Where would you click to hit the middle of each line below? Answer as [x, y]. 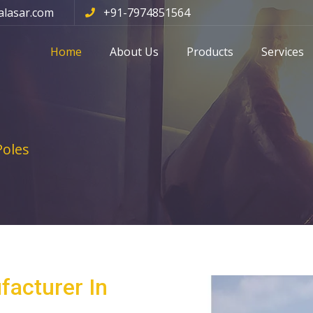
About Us [134, 52]
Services [283, 52]
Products [210, 52]
